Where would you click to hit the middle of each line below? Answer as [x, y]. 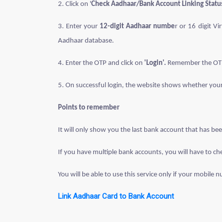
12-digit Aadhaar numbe [138, 27]
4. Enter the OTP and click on [100, 63]
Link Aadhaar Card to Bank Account [116, 196]
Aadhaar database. [86, 41]
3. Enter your [79, 27]
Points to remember [89, 108]
